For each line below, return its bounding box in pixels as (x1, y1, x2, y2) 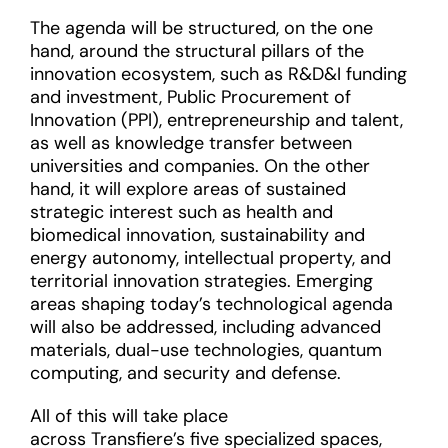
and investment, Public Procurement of (30, 85, 351, 109)
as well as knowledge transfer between (30, 131, 352, 155)
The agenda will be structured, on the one (30, 16, 373, 40)
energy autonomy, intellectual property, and (30, 246, 391, 270)
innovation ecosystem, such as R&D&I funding (30, 62, 407, 86)
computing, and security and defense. (30, 361, 341, 385)
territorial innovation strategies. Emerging (30, 269, 373, 293)
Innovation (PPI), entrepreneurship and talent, (30, 108, 403, 132)
